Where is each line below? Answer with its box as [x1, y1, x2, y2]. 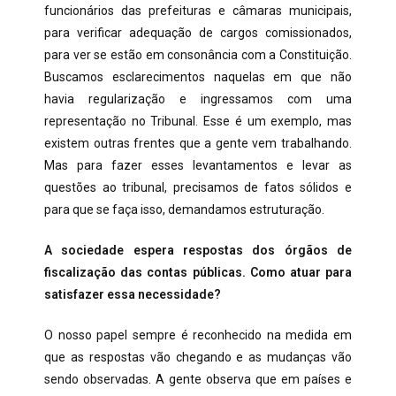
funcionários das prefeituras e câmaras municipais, [44, 4, 352, 18]
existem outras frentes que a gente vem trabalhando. [44, 136, 352, 150]
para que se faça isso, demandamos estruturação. [44, 202, 324, 217]
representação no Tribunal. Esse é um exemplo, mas [44, 114, 352, 128]
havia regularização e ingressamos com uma [44, 92, 352, 106]
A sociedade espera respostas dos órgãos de [44, 243, 352, 257]
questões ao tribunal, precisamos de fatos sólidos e [44, 180, 352, 194]
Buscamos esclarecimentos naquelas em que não [44, 70, 352, 84]
